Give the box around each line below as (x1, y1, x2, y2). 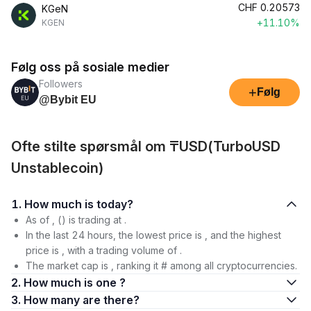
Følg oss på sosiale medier (11, 60, 169, 74)
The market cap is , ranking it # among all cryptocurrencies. (26, 260, 297, 271)
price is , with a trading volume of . (26, 244, 182, 256)
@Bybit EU (39, 94, 96, 106)
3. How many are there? (83, 293, 140, 307)
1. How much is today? (96, 197, 133, 211)
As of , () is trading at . (26, 214, 126, 226)
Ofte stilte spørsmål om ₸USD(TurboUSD (11, 138, 280, 155)
